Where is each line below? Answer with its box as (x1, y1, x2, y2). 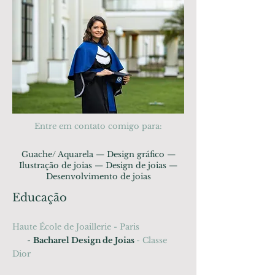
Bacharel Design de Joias (33, 235, 136, 246)
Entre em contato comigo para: (34, 121, 162, 131)
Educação (12, 191, 67, 204)
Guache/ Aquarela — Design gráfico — (21, 149, 176, 160)
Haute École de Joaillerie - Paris (12, 222, 139, 232)
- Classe (136, 235, 167, 246)
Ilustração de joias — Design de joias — (19, 160, 177, 171)
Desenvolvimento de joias (45, 171, 151, 182)
